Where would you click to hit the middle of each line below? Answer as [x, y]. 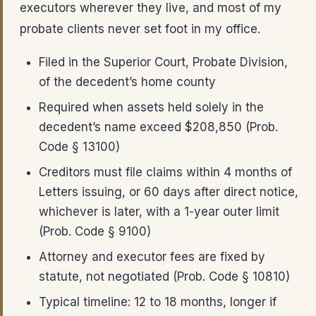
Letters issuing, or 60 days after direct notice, [169, 192]
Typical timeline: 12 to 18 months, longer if [158, 302]
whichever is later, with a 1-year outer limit [159, 212]
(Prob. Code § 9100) [95, 231]
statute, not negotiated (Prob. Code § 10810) [164, 276]
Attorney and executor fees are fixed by [152, 257]
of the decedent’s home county [127, 82]
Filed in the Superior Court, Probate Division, [163, 62]
